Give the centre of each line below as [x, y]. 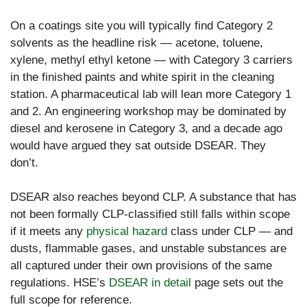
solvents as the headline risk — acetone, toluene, [137, 42]
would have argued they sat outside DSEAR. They [138, 145]
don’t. [24, 162]
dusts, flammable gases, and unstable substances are [148, 249]
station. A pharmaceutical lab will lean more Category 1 [151, 94]
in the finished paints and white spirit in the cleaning [142, 77]
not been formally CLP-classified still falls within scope [150, 214]
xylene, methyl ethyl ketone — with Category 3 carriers [151, 60]
